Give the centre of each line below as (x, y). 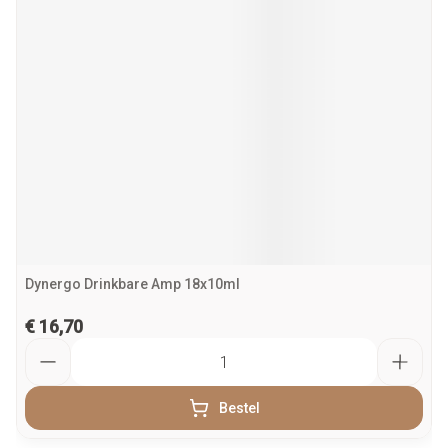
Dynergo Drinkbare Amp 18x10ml (132, 284)
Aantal (47, 346)
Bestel (239, 408)
